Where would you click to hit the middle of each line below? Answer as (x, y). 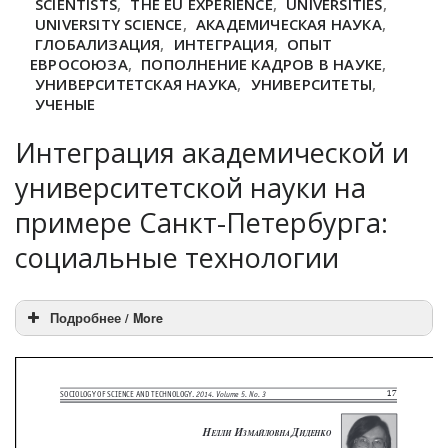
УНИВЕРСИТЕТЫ (311, 84)
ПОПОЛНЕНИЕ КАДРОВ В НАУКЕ (262, 64)
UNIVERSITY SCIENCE (109, 24)
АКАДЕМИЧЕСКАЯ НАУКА (289, 24)
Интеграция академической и (212, 152)
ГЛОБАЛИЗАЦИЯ (98, 44)
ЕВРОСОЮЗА (79, 64)
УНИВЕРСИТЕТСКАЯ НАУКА (136, 84)
